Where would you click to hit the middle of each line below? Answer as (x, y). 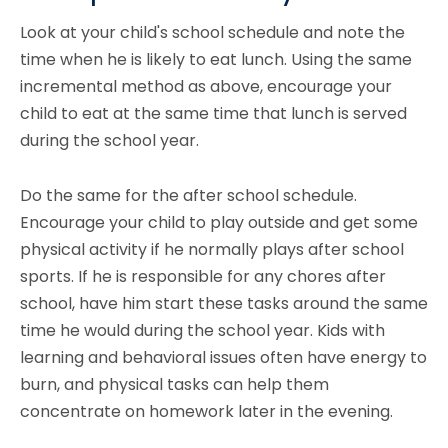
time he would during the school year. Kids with (202, 331)
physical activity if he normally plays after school (212, 250)
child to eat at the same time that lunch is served (213, 114)
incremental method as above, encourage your (206, 87)
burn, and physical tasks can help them (174, 385)
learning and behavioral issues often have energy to (223, 358)
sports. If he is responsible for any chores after (203, 277)
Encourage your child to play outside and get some (219, 223)
